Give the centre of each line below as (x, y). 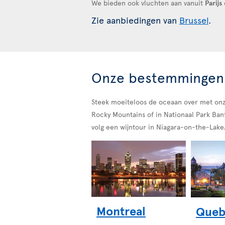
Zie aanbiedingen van (135, 20)
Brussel (194, 20)
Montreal (121, 211)
